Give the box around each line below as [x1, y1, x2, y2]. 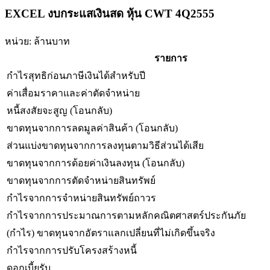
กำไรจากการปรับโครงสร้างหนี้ [7, 245, 137, 256]
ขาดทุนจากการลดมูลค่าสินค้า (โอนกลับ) [7, 122, 178, 133]
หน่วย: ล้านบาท [5, 36, 70, 46]
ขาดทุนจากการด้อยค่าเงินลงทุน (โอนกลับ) [7, 157, 184, 168]
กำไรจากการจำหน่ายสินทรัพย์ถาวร [7, 192, 156, 203]
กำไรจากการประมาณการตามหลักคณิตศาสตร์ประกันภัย [7, 210, 246, 221]
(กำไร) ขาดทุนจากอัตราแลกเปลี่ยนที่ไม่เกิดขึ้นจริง [7, 227, 215, 238]
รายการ [154, 52, 187, 63]
